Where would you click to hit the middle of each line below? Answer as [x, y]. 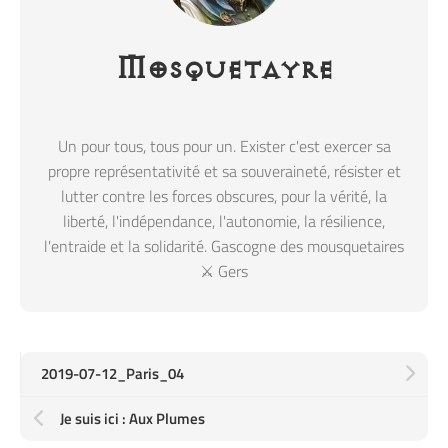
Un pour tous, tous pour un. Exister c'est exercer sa [224, 146]
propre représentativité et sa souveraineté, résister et [224, 171]
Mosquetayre [224, 71]
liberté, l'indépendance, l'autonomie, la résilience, [224, 221]
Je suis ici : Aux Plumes [132, 419]
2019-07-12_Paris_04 [112, 374]
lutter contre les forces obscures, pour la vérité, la [224, 196]
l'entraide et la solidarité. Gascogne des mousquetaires [224, 246]
